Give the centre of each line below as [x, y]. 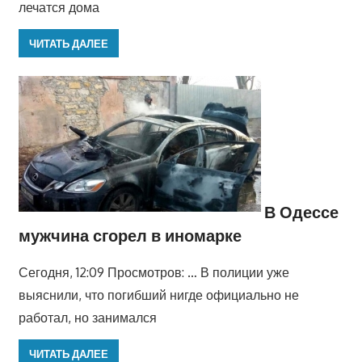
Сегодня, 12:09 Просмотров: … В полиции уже [154, 273]
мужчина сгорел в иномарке [130, 236]
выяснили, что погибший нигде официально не [158, 295]
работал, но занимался [87, 318]
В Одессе [301, 211]
